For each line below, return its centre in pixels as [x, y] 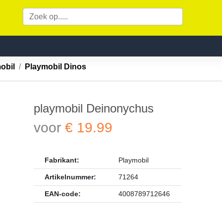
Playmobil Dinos [58, 67]
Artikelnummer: [72, 177]
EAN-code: [63, 194]
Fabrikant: [62, 160]
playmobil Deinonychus [95, 109]
